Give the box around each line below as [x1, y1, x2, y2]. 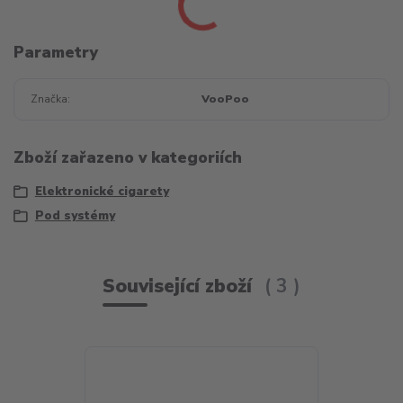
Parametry [13, 41, 98, 64]
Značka [30, 91, 67, 106]
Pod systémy [34, 208, 115, 225]
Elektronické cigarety [34, 184, 169, 201]
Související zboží [102, 273, 257, 299]
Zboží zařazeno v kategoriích [13, 146, 242, 168]
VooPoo [201, 91, 249, 106]
